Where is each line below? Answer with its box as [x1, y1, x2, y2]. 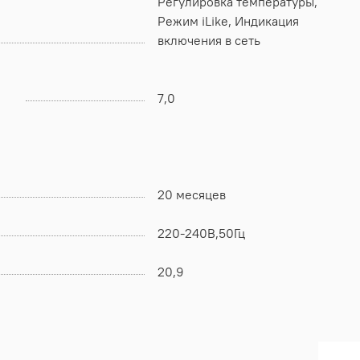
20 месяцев [157, 186, 226, 202]
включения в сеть [157, 31, 260, 48]
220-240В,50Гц [157, 224, 245, 241]
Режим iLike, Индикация [157, 12, 235, 29]
